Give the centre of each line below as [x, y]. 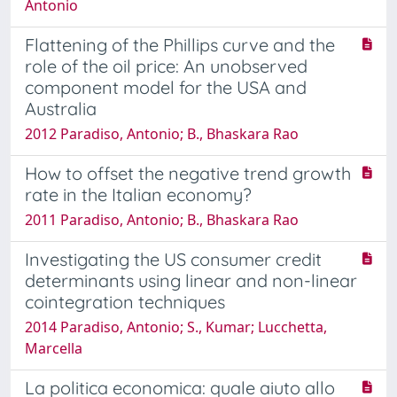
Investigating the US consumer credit [173, 259]
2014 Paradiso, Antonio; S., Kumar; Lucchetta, [176, 327]
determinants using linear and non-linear [191, 280]
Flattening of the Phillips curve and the [180, 44]
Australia [61, 108]
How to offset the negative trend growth [188, 173]
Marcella [54, 348]
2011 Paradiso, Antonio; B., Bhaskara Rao [162, 219]
